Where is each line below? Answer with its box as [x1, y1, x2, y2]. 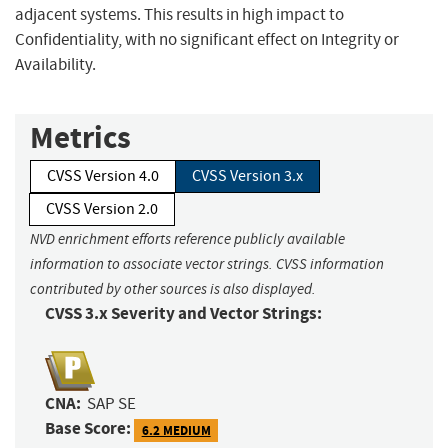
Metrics [30, 117, 131, 159]
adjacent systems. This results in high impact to [15, 4, 344, 26]
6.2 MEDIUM [141, 421, 211, 439]
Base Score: [45, 417, 131, 441]
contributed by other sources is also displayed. [30, 280, 316, 299]
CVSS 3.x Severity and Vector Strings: [45, 302, 322, 326]
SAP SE [87, 393, 136, 415]
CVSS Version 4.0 [47, 166, 159, 187]
